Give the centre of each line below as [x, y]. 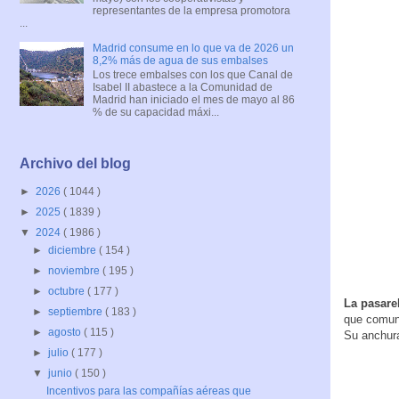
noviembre [76, 271]
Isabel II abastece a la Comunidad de [182, 87]
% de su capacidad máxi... [155, 112]
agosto [66, 333]
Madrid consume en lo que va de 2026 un [193, 48]
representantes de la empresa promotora [191, 10]
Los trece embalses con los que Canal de [192, 74]
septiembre [77, 312]
